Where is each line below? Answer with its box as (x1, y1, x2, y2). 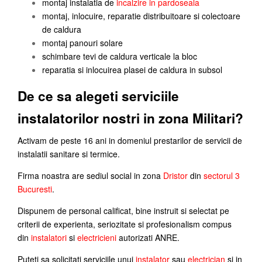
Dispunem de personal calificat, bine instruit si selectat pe (18, 204, 229, 216)
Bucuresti (18, 182, 52, 195)
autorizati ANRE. (116, 231, 180, 243)
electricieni (77, 231, 116, 243)
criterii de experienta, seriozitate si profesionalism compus (18, 218, 232, 230)
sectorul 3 (204, 169, 240, 181)
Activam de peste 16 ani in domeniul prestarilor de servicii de (18, 134, 242, 146)
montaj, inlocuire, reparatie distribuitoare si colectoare (42, 10, 240, 22)
